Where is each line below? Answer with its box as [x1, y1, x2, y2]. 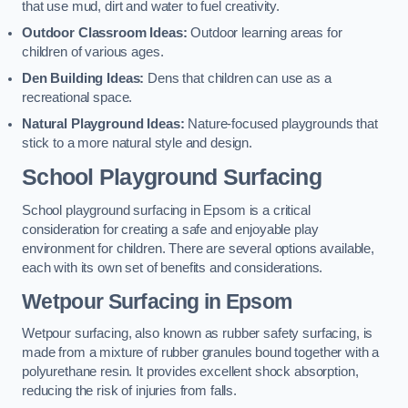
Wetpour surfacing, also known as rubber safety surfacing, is [22, 326, 373, 342]
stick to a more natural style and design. [22, 136, 253, 151]
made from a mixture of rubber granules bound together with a [22, 345, 380, 361]
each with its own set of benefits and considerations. [22, 260, 323, 276]
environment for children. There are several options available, [22, 241, 374, 257]
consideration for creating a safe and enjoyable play [22, 222, 319, 238]
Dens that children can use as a [144, 71, 331, 87]
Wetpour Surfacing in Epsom [22, 289, 292, 313]
